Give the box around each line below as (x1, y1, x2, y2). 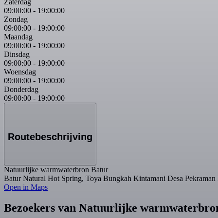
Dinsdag (4, 50, 30, 58)
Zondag (4, 15, 28, 23)
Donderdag (4, 85, 38, 93)
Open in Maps (4, 183, 48, 192)
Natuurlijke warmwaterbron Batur (4, 165, 108, 174)
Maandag (4, 32, 33, 41)
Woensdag (4, 67, 36, 76)
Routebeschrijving (8, 131, 92, 143)
